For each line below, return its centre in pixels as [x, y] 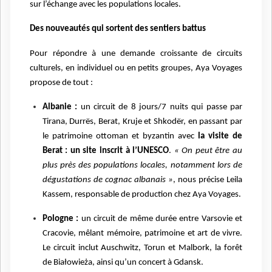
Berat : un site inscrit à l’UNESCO [106, 151]
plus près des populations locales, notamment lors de [142, 165]
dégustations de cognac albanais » [107, 180]
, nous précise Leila [208, 180]
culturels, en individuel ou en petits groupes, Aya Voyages [136, 68]
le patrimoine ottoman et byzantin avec [120, 136]
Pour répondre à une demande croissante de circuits [136, 53]
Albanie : [60, 107]
